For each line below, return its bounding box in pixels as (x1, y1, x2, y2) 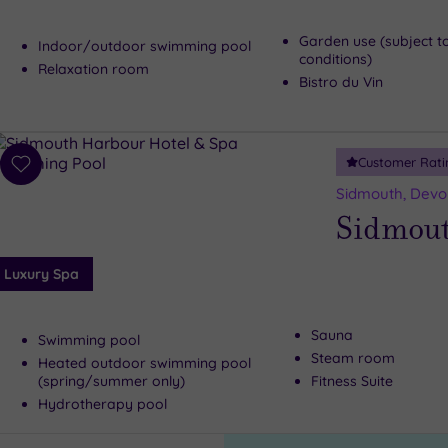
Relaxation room (37, 60, 149, 78)
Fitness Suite (310, 372, 393, 390)
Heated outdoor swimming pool (37, 354, 251, 372)
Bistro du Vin (299, 73, 384, 91)
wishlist (19, 202, 75, 223)
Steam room (310, 349, 395, 367)
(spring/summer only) (37, 372, 185, 390)
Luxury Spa (3, 265, 79, 283)
